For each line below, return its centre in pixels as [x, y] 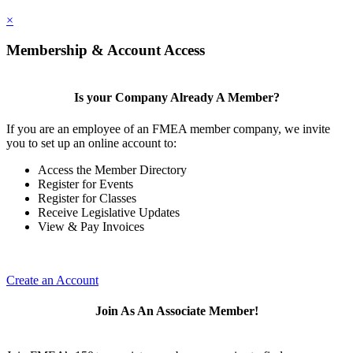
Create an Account [52, 280]
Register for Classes [87, 198]
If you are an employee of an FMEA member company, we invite [168, 128]
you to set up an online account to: [91, 143]
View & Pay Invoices [91, 226]
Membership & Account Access [106, 50]
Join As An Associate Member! [176, 310]
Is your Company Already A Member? [176, 98]
